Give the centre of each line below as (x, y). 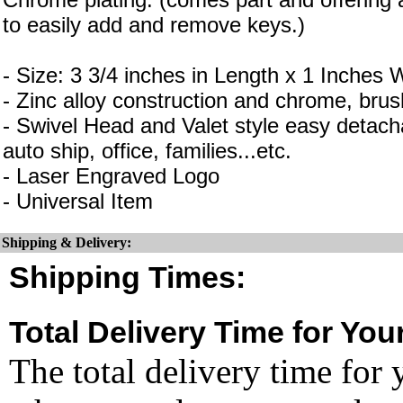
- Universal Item (78, 201)
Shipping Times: (127, 277)
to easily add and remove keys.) (154, 25)
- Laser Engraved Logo (111, 176)
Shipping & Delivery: (67, 242)
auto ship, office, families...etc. (147, 151)
